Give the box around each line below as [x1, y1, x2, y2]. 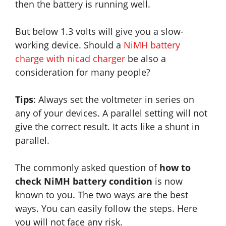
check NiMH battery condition [15, 175, 155, 188]
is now [155, 175, 183, 188]
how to [159, 161, 191, 174]
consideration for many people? [15, 66, 150, 79]
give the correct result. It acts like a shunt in [15, 121, 200, 133]
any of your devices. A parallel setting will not [15, 107, 207, 120]
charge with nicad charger [15, 52, 125, 65]
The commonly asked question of [15, 161, 159, 174]
